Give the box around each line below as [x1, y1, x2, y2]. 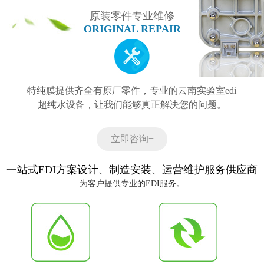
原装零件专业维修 [90, 10, 174, 22]
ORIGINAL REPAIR [83, 23, 181, 35]
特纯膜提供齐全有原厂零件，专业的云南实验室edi [27, 85, 237, 96]
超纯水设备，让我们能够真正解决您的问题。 [37, 100, 226, 110]
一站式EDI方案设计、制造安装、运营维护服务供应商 [6, 164, 258, 176]
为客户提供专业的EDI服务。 [80, 179, 184, 189]
